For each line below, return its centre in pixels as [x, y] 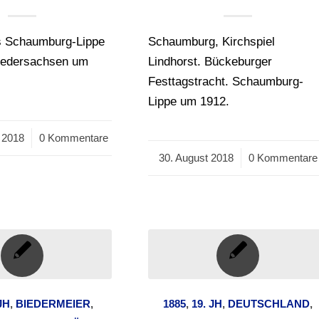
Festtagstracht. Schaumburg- [226, 82]
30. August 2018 [196, 158]
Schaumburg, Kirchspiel [212, 42]
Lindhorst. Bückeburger [210, 62]
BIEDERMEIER [53, 304]
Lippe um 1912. [189, 102]
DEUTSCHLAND [269, 304]
